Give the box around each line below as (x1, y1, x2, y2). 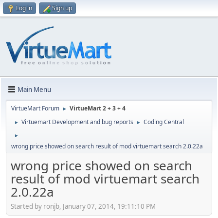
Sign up (52, 4, 72, 12)
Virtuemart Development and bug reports (21, 118, 133, 126)
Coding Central (144, 118, 184, 126)
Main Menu (18, 85, 51, 94)
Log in (16, 4, 32, 12)
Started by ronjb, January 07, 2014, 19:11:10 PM (11, 201, 156, 211)
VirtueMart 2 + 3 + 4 (70, 104, 126, 112)
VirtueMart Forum (11, 104, 59, 112)
